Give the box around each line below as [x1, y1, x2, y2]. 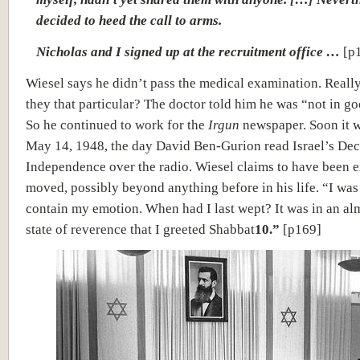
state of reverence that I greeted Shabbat [26, 221, 255, 237]
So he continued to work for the [26, 117, 208, 133]
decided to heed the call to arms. [36, 12, 222, 28]
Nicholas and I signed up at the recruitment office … [36, 43, 340, 59]
